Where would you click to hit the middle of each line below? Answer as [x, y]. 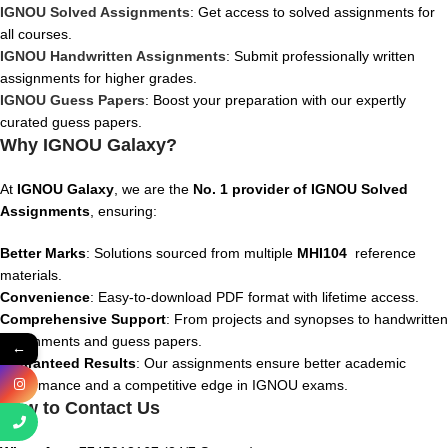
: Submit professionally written [320, 56]
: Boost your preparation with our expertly [275, 100]
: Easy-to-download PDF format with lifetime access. [254, 297]
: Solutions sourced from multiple [191, 253]
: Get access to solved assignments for [312, 12]
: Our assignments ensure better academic [271, 363]
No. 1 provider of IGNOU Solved [300, 189]
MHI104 [324, 253]
